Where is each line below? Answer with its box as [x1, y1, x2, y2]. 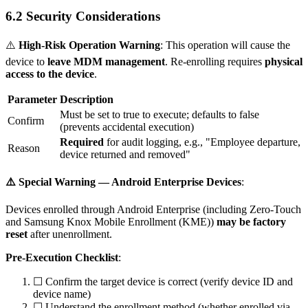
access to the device [5, 67, 94, 80]
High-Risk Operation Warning [19, 38, 160, 51]
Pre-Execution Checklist [5, 251, 118, 263]
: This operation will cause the [160, 38, 290, 51]
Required [60, 135, 104, 148]
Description [60, 93, 113, 105]
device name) [33, 287, 91, 300]
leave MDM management [47, 55, 165, 67]
